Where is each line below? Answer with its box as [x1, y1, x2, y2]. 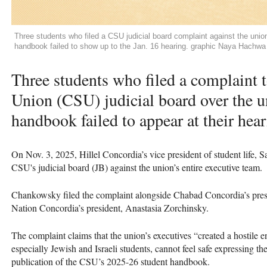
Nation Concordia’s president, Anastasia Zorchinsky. [11, 201, 212, 214]
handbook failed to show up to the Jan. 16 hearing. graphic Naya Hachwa [14, 41, 266, 51]
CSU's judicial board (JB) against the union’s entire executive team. [11, 160, 265, 173]
